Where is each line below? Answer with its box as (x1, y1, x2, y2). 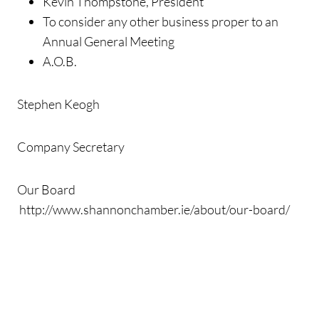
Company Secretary (17, 139, 125, 155)
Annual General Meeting (43, 33, 174, 50)
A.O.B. (43, 53, 77, 70)
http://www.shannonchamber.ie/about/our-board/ (17, 202, 290, 218)
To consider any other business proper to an (43, 14, 278, 30)
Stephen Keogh (17, 96, 100, 113)
